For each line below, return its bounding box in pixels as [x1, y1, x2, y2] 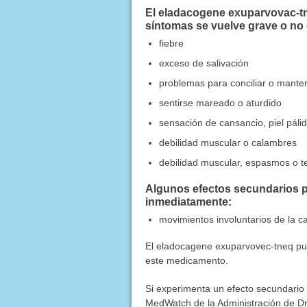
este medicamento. [145, 254, 228, 266]
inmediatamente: [145, 195, 232, 208]
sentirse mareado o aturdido [158, 97, 282, 108]
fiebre [158, 37, 184, 49]
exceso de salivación [158, 57, 249, 69]
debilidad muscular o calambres [158, 136, 297, 148]
